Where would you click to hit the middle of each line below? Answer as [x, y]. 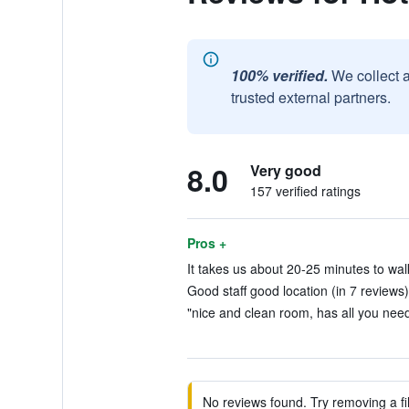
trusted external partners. [310, 97]
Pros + [206, 243]
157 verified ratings [305, 191]
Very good [285, 170]
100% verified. [279, 75]
